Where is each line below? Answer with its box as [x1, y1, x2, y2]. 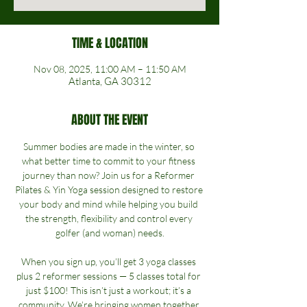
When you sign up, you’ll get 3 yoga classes [21, 256, 198, 267]
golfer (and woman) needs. [55, 227, 164, 238]
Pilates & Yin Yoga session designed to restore [14, 184, 205, 195]
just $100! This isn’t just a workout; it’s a [26, 284, 193, 296]
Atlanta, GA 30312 [68, 75, 151, 88]
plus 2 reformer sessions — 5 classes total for [16, 270, 203, 282]
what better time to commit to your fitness [22, 155, 197, 167]
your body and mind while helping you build [19, 198, 200, 210]
